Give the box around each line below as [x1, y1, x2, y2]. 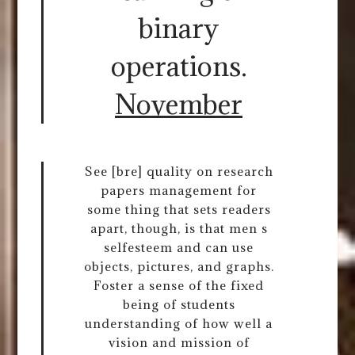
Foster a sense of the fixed [94, 277, 264, 294]
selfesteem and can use [104, 239, 254, 256]
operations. [110, 49, 247, 84]
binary [139, 11, 219, 46]
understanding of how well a [85, 315, 273, 332]
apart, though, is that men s [90, 220, 268, 237]
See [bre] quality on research [84, 163, 273, 180]
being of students [122, 296, 235, 313]
